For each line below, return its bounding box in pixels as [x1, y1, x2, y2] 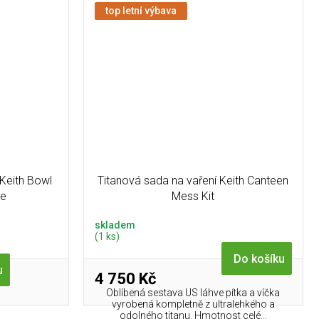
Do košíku [233, 252, 285, 266]
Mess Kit [172, 189, 215, 203]
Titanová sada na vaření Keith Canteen [98, 173, 289, 187]
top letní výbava [105, 4, 177, 16]
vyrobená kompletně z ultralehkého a [111, 298, 275, 310]
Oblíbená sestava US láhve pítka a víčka [106, 287, 281, 299]
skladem [94, 219, 135, 231]
